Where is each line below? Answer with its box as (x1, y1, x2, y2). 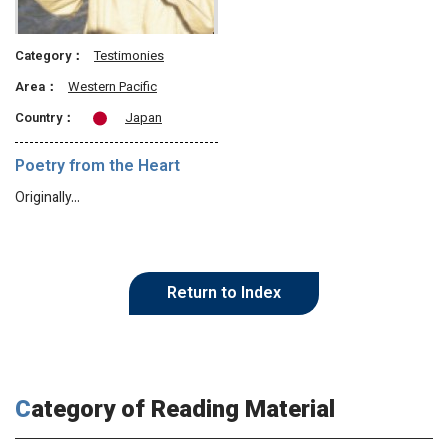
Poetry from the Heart (15, 155, 180, 181)
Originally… (15, 188, 80, 211)
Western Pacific (68, 78, 157, 99)
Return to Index (167, 282, 281, 308)
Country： (15, 109, 75, 130)
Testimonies (94, 47, 164, 68)
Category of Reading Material (31, 392, 335, 431)
